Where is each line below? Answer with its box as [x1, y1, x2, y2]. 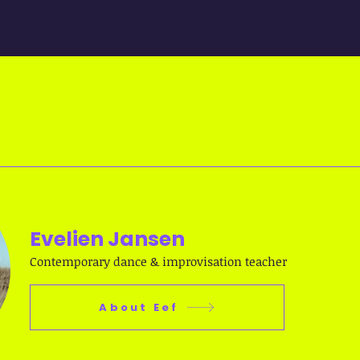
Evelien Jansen [30, 225, 185, 253]
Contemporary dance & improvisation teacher [30, 253, 287, 269]
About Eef [99, 299, 179, 315]
